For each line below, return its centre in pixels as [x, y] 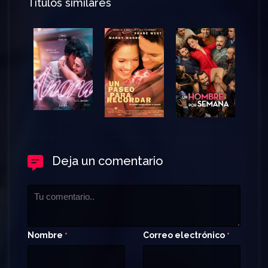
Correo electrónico [185, 235]
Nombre [46, 235]
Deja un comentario [108, 161]
